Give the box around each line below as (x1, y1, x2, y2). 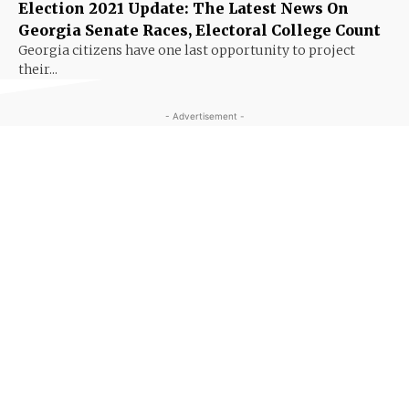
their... (18, 60, 58, 78)
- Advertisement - (164, 110, 245, 121)
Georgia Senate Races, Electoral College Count (18, 20, 381, 39)
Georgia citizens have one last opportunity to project (18, 41, 355, 58)
